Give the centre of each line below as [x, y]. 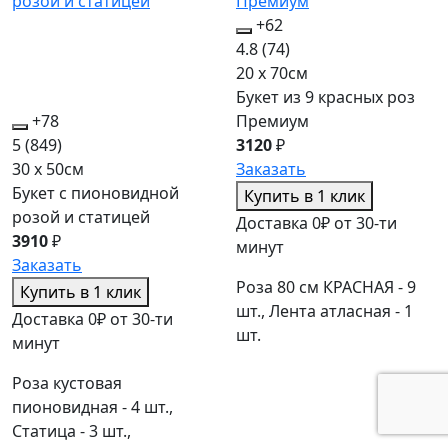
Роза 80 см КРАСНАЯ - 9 [326, 286]
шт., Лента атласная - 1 [324, 310]
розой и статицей [81, 216]
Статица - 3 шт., [71, 430]
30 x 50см [48, 168]
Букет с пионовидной [95, 192]
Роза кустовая [67, 382]
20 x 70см [272, 72]
